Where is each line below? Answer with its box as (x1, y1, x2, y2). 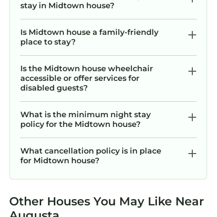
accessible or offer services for (20, 73, 139, 83)
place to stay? (20, 37, 76, 46)
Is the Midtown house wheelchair (20, 63, 153, 73)
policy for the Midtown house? (20, 119, 140, 129)
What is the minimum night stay (20, 109, 151, 119)
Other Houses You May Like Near (9, 194, 204, 208)
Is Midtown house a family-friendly (20, 27, 158, 37)
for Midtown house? (20, 155, 99, 165)
